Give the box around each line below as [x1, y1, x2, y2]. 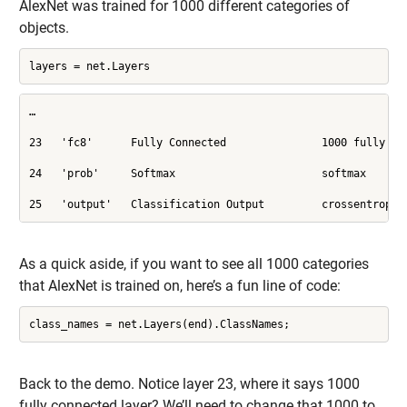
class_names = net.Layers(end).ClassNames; [28, 317, 290, 331]
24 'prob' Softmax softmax [28, 166, 366, 180]
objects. [18, 19, 69, 37]
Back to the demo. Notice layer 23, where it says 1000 [18, 375, 360, 393]
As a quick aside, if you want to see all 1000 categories [18, 255, 369, 273]
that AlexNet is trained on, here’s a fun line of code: [18, 277, 341, 295]
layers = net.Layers [28, 59, 150, 73]
